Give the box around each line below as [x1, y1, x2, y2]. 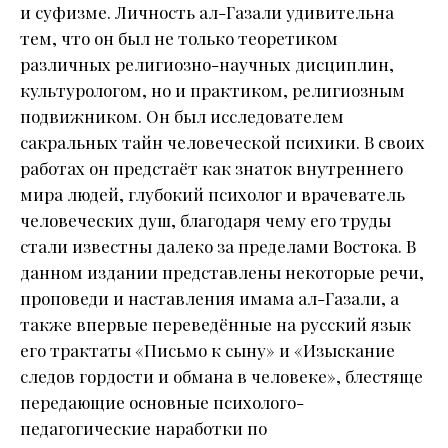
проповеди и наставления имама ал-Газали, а [20, 287, 399, 310]
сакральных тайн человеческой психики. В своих [20, 131, 425, 154]
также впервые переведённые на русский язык [20, 313, 411, 336]
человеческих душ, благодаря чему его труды [20, 209, 391, 232]
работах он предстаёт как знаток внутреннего [20, 157, 403, 180]
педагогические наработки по [20, 417, 267, 440]
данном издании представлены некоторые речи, [20, 261, 424, 284]
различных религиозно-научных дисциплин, [20, 53, 394, 76]
